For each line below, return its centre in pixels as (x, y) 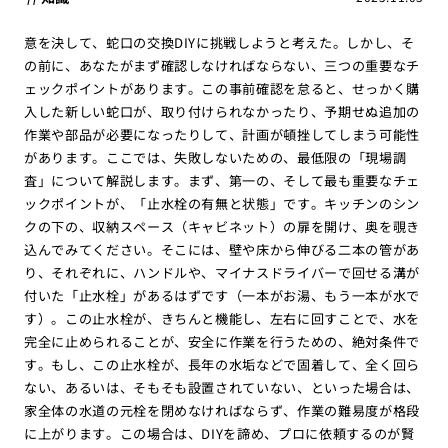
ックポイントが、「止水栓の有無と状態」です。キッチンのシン (222, 204)
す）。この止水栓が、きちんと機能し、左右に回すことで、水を (222, 319)
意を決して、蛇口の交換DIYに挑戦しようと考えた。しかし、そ (219, 43)
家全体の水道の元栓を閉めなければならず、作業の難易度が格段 (222, 411)
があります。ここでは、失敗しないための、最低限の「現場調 (215, 158)
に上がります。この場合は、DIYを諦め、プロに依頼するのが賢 (219, 434)
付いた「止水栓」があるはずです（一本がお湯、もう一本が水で (222, 296)
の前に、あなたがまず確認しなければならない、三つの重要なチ (222, 66)
